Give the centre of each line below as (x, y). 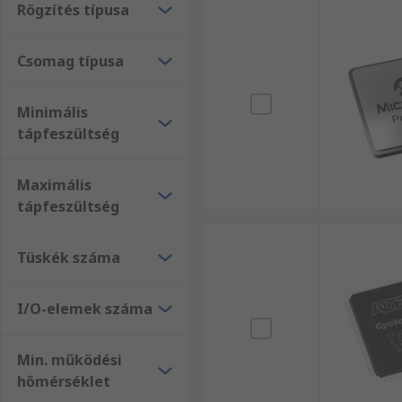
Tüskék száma (69, 258)
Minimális (52, 112)
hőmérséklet (64, 381)
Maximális (54, 185)
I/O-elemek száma (85, 309)
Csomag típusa (70, 61)
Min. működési (70, 360)
